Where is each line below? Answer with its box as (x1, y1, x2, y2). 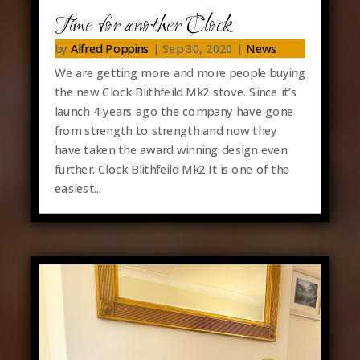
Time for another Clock (54, 10, 233, 43)
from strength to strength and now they (54, 122, 277, 139)
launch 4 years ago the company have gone (54, 103, 294, 120)
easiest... (54, 180, 102, 197)
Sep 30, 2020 (162, 40, 233, 57)
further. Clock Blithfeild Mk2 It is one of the (54, 161, 290, 178)
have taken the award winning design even (54, 141, 287, 158)
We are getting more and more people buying (54, 64, 305, 81)
